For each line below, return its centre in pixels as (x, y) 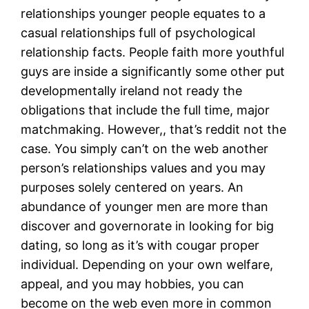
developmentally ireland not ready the (132, 90)
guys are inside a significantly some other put (153, 71)
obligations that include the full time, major (146, 110)
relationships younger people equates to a (143, 13)
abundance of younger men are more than (145, 206)
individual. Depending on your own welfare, (147, 264)
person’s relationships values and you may (143, 168)
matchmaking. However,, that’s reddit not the (154, 129)
